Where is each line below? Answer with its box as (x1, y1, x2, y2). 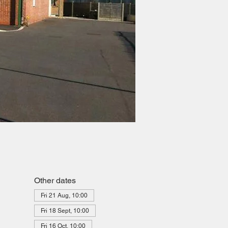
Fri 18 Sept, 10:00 (40, 207, 89, 215)
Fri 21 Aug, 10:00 (40, 192, 88, 199)
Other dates (34, 176, 76, 186)
